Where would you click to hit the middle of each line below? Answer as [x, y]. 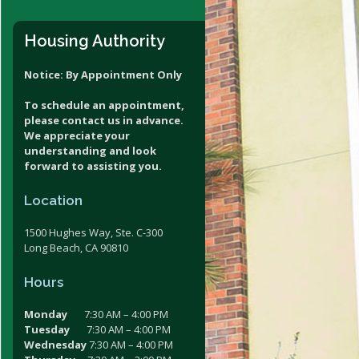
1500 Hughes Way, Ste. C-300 [93, 232]
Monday [46, 314]
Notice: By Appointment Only [103, 74]
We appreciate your [77, 135]
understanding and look [90, 150]
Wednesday [55, 344]
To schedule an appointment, [104, 105]
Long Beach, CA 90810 [76, 247]
